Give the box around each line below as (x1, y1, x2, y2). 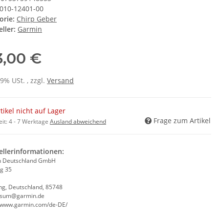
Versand (47, 76, 74, 86)
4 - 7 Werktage (9, 117, 50, 126)
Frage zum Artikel (153, 116, 211, 126)
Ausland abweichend (50, 117, 106, 126)
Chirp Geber (17, 14, 57, 24)
